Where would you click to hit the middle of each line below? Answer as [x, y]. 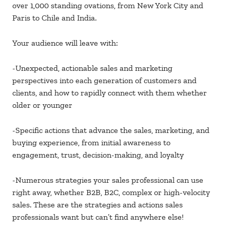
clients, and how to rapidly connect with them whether [110, 93]
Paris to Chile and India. [54, 18]
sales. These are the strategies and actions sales [98, 205]
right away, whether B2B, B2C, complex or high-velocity [111, 193]
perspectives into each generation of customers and [104, 81]
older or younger [42, 105]
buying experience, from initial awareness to [91, 143]
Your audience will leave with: [65, 43]
